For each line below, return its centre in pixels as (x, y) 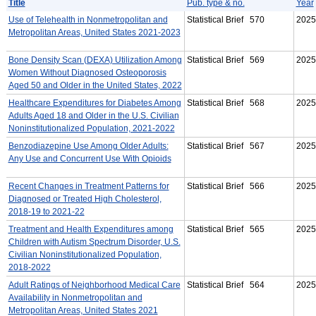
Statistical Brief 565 (225, 229)
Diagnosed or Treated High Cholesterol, (85, 199)
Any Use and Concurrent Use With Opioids (90, 158)
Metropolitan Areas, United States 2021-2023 (94, 32)
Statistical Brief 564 (225, 285)
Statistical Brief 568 (225, 103)
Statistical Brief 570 (225, 19)
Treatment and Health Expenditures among (91, 229)
